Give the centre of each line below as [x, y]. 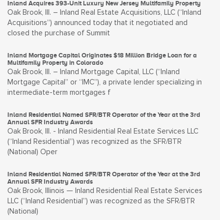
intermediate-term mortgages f [59, 93]
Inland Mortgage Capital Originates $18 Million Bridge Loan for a [102, 55]
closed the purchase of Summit [59, 33]
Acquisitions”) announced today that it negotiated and [97, 23]
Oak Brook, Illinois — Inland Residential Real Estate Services [105, 191]
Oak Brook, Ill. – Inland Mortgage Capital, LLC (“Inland [94, 72]
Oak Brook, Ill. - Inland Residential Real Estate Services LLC [103, 131]
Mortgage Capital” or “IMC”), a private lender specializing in [105, 82]
